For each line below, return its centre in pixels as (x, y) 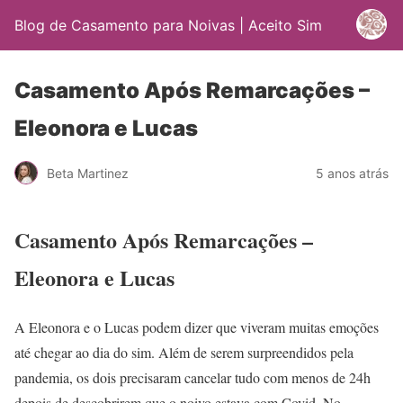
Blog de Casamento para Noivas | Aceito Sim (168, 25)
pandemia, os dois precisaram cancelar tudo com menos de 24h (193, 377)
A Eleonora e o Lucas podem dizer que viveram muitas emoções (197, 327)
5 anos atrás (352, 173)
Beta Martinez (88, 173)
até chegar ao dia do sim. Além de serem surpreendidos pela (184, 352)
